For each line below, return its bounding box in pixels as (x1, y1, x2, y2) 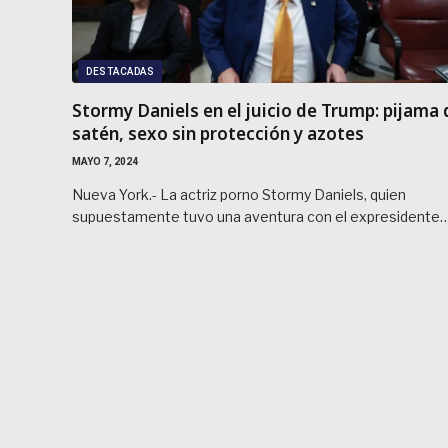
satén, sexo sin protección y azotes (72, 121, 364, 145)
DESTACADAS (86, 65, 154, 77)
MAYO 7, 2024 (72, 155, 138, 167)
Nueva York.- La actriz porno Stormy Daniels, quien (72, 185, 406, 203)
